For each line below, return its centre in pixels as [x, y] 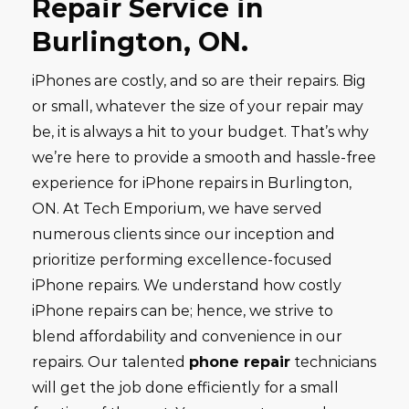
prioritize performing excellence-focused [182, 260]
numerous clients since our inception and [184, 234]
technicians [333, 362]
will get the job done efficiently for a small [185, 388]
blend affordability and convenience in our [187, 336]
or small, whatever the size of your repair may [198, 106]
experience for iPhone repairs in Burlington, [192, 183]
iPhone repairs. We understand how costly [187, 285]
